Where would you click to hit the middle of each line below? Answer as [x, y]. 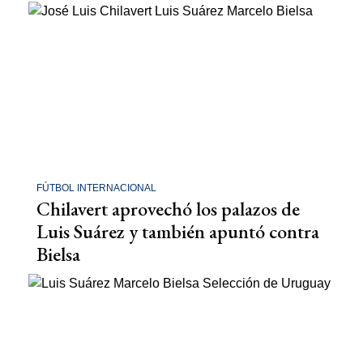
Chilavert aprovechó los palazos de [168, 208]
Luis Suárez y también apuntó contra [178, 231]
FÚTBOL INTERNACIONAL [96, 188]
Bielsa [58, 254]
